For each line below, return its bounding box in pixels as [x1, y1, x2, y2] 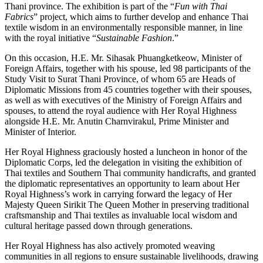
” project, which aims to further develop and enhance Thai [33, 11, 248, 22]
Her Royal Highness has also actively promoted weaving [5, 240, 215, 251]
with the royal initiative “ [5, 32, 96, 43]
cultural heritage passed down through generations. [5, 220, 193, 231]
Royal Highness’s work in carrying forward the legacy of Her [5, 188, 232, 199]
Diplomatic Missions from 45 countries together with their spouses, [5, 84, 252, 95]
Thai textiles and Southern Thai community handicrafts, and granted [5, 167, 256, 178]
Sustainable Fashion [96, 32, 172, 43]
